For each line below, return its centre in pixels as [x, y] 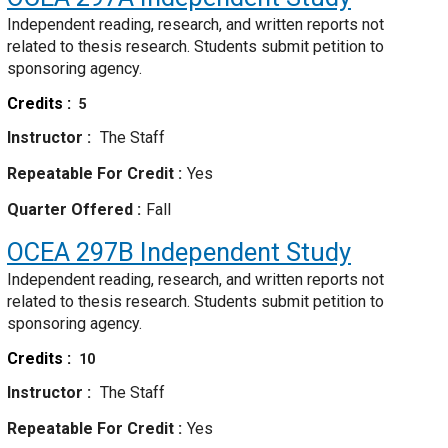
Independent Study [242, 252]
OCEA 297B [70, 252]
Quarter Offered [72, 210]
